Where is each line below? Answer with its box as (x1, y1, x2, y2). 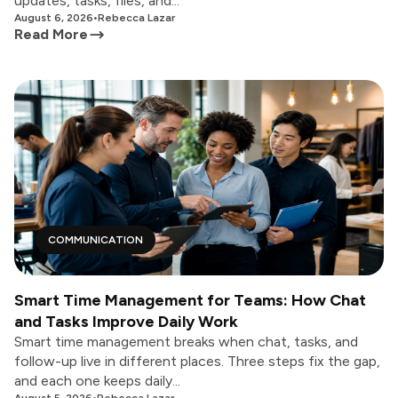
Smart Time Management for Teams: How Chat (14, 291, 366, 310)
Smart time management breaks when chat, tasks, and (14, 333, 358, 350)
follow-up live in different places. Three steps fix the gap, (14, 353, 380, 370)
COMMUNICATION (48, 234, 143, 246)
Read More (14, 26, 88, 43)
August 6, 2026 (14, 12, 93, 24)
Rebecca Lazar (98, 12, 175, 24)
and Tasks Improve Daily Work (14, 312, 238, 331)
